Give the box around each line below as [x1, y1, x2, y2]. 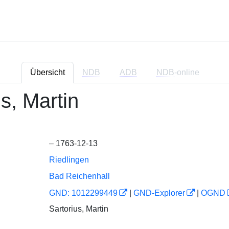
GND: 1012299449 [49, 189, 118, 197]
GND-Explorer [133, 189, 185, 197]
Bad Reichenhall [49, 172, 110, 180]
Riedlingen [49, 155, 89, 164]
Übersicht [30, 68, 65, 77]
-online [174, 68, 199, 77]
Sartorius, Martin [49, 204, 108, 213]
